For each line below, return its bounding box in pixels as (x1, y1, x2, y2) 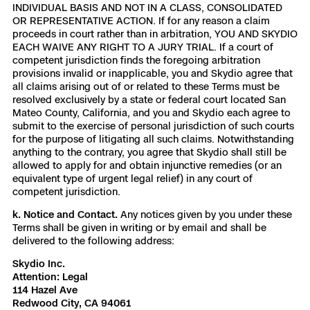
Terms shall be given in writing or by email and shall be (12, 221, 266, 233)
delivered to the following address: (12, 235, 174, 246)
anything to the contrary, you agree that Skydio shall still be (12, 146, 286, 158)
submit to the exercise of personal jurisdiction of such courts (12, 120, 294, 131)
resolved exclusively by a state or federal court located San (12, 93, 286, 105)
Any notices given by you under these (120, 208, 292, 220)
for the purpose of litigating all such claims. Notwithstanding (12, 133, 294, 145)
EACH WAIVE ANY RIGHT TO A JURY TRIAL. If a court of (12, 41, 273, 53)
